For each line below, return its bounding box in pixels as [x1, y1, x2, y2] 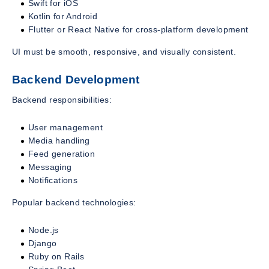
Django [28, 238, 57, 249]
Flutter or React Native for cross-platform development [28, 25, 249, 35]
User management [28, 122, 103, 133]
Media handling [28, 136, 90, 146]
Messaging [28, 162, 72, 172]
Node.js [28, 225, 59, 235]
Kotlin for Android [28, 11, 98, 22]
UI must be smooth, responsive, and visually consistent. [12, 47, 236, 57]
